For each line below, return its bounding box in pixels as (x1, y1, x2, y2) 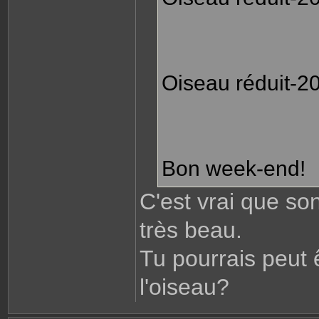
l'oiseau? (140, 274, 229, 300)
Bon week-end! (162, 157, 305, 181)
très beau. (140, 217, 242, 244)
